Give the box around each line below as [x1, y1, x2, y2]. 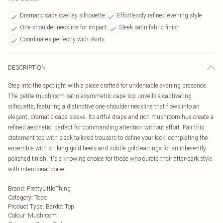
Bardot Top [46, 203, 74, 210]
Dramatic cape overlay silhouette [20, 11, 105, 19]
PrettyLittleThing [27, 185, 71, 192]
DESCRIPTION [8, 64, 46, 71]
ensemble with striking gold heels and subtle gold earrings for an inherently [8, 144, 206, 152]
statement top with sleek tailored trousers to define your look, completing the [8, 134, 208, 141]
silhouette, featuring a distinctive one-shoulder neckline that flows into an [8, 103, 200, 110]
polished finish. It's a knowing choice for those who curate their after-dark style [8, 155, 213, 162]
